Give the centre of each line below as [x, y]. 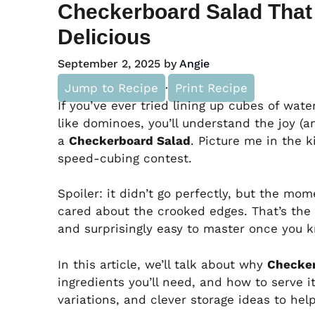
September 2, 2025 [109, 63]
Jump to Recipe [111, 88]
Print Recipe [211, 88]
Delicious [104, 37]
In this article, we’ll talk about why [162, 264]
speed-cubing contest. [125, 158]
